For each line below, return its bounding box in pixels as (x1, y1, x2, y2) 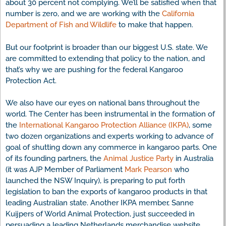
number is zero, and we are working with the (6, 9, 162, 19)
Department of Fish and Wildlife (6, 20, 117, 30)
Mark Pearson (125, 165, 172, 175)
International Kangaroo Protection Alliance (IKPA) (19, 121, 189, 130)
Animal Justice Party (103, 154, 174, 163)
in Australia (174, 154, 213, 163)
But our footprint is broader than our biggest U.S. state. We (6, 42, 208, 52)
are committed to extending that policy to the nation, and (6, 53, 205, 63)
